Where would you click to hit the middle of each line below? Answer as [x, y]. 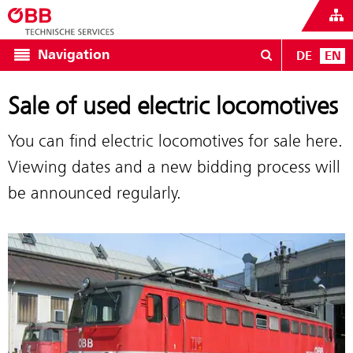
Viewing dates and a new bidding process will [174, 167]
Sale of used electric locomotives [173, 106]
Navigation [74, 55]
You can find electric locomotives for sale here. [175, 141]
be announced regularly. [95, 193]
